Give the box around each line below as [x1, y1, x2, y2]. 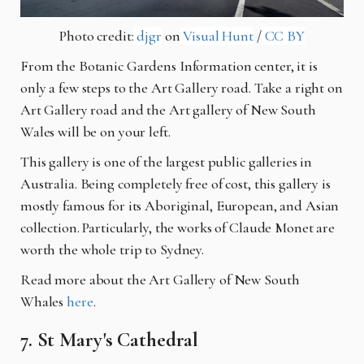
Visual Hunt [180, 26, 253, 45]
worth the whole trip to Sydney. [20, 240, 205, 258]
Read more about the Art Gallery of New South [20, 270, 300, 288]
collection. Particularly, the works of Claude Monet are [20, 218, 336, 236]
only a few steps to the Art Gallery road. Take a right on [20, 78, 343, 97]
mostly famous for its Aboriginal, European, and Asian [20, 196, 340, 214]
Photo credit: [59, 26, 134, 45]
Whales [20, 292, 64, 310]
